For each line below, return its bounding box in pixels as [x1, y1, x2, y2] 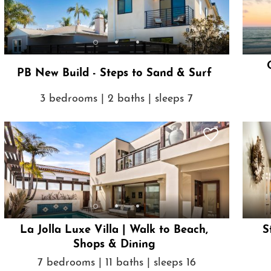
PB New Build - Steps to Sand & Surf [16, 68, 212, 80]
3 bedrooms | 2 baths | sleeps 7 [40, 93, 194, 105]
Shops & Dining [73, 239, 155, 251]
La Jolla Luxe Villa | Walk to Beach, [20, 224, 209, 237]
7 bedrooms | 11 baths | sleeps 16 [37, 256, 196, 269]
